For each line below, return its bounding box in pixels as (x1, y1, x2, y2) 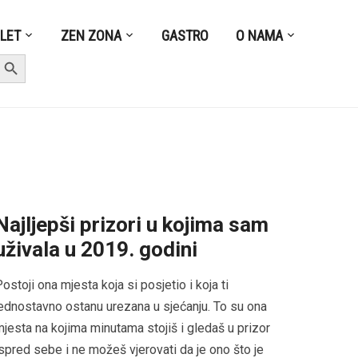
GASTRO (161, 26, 209, 44)
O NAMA (236, 26, 284, 44)
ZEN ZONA (61, 26, 122, 44)
